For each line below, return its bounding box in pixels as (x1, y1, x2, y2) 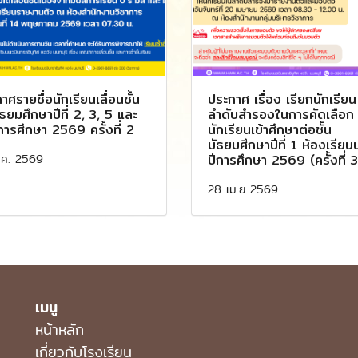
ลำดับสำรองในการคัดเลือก (208, 104, 354, 125)
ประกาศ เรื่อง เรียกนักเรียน (208, 89, 356, 109)
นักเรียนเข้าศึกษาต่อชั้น (208, 119, 332, 140)
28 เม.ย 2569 (208, 179, 278, 198)
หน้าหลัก (35, 317, 84, 341)
